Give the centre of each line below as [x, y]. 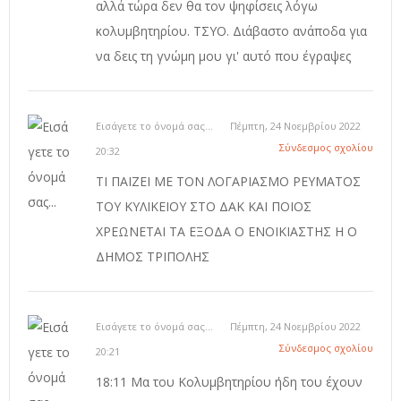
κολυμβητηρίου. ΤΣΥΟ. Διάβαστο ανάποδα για [231, 31]
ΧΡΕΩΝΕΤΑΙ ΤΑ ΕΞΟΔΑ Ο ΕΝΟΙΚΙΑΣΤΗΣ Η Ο [226, 232]
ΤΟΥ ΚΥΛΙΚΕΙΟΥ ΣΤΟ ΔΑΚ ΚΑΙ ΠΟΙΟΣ [204, 207]
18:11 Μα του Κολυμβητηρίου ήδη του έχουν [229, 382]
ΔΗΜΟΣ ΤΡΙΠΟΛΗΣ [153, 257]
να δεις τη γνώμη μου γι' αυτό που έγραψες [223, 56]
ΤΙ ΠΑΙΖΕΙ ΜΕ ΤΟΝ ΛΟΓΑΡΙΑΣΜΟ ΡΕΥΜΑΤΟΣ [228, 182]
